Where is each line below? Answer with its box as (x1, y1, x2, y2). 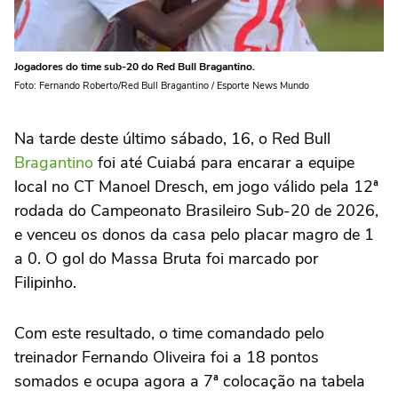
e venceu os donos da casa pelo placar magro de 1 (14, 223, 374, 245)
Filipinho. (14, 271, 76, 293)
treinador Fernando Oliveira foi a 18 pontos (14, 346, 319, 368)
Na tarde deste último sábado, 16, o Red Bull (14, 127, 330, 149)
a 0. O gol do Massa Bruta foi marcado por (14, 247, 318, 269)
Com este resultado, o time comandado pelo (14, 322, 324, 344)
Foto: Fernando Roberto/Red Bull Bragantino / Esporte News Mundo (14, 78, 309, 92)
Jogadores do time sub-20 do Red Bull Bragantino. (14, 59, 255, 74)
